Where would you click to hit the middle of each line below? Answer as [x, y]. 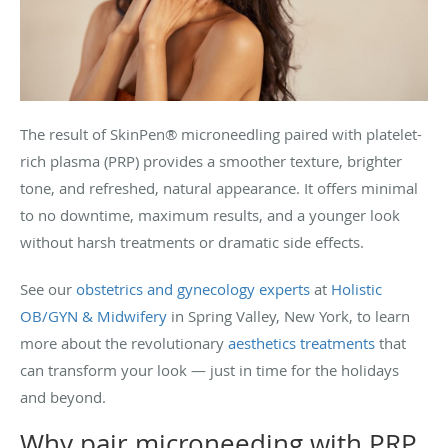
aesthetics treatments [301, 342]
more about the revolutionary [124, 342]
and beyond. [65, 396]
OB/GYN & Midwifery [93, 315]
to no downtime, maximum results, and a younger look [210, 214]
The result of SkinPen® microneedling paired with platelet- [221, 133]
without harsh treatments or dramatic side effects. [192, 241]
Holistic [356, 288]
